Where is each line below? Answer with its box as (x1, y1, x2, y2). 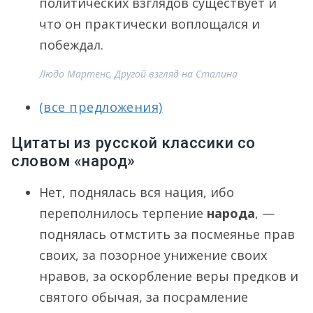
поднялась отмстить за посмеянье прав (39, 226, 295, 242)
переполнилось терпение (39, 205, 207, 221)
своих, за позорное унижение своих (39, 247, 267, 263)
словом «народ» (11, 152, 136, 170)
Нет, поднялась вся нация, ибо (39, 184, 234, 201)
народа (207, 205, 255, 221)
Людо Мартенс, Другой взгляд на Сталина (39, 67, 238, 80)
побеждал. (39, 36, 103, 53)
